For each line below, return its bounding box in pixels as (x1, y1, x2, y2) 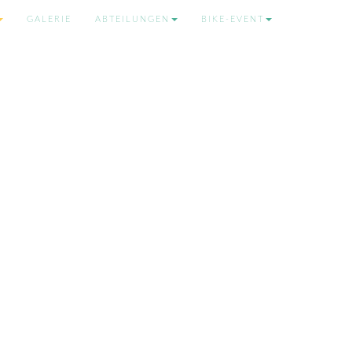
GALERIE (27, 15, 71, 24)
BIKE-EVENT (201, 15, 264, 24)
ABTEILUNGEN (95, 15, 170, 24)
